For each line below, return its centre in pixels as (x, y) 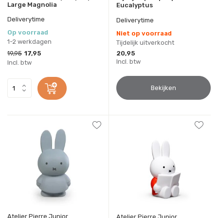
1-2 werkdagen (29, 41)
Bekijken (163, 88)
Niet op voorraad (144, 33)
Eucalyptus (135, 5)
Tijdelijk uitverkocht (145, 42)
